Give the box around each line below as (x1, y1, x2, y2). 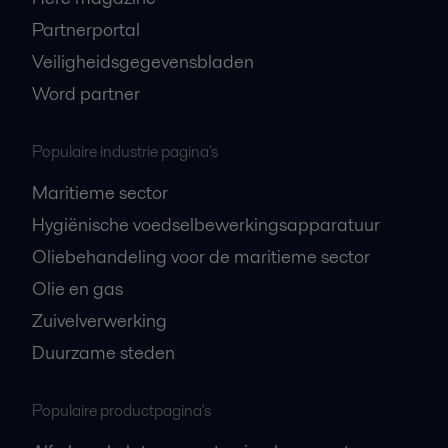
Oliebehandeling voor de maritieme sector (32, 244, 370, 270)
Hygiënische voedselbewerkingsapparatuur (32, 212, 380, 238)
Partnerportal (32, 17, 140, 43)
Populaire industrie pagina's (32, 140, 218, 164)
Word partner (32, 81, 140, 107)
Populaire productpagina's (32, 399, 211, 423)
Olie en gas (32, 276, 123, 302)
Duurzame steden (32, 340, 175, 366)
